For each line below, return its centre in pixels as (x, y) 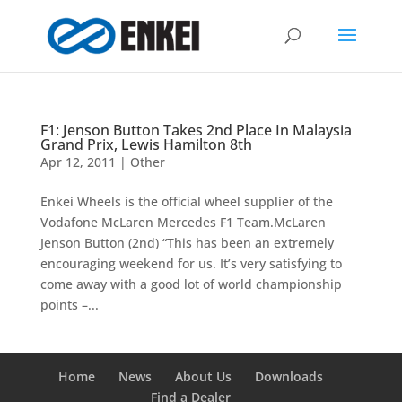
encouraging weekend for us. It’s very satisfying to (191, 263)
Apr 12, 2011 (78, 162)
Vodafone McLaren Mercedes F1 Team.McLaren (183, 222)
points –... (69, 305)
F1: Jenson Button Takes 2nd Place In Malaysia (196, 130)
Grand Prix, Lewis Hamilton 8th (146, 144)
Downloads (289, 376)
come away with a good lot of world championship (191, 284)
